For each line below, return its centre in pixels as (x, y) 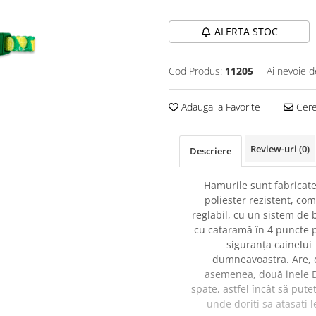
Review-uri (275, 149)
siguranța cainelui (269, 245)
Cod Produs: (195, 71)
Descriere (211, 151)
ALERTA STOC (246, 32)
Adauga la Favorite (219, 107)
